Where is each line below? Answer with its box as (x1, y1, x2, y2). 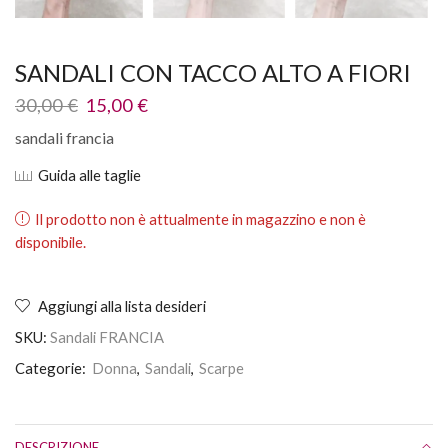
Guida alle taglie (38, 166, 141, 185)
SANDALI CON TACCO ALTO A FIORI (15, 58, 411, 88)
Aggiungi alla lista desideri (38, 297, 206, 316)
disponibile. (15, 233, 86, 252)
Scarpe (199, 359, 244, 378)
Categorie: (15, 359, 89, 378)
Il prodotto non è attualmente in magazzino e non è (35, 210, 366, 229)
